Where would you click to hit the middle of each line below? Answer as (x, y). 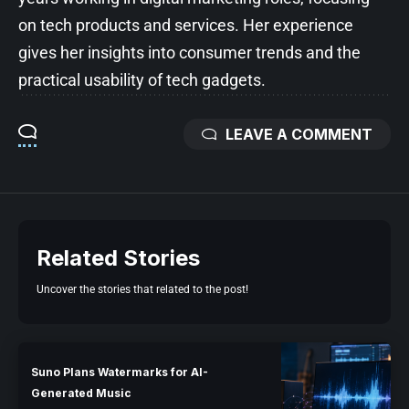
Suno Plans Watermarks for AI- (120, 372)
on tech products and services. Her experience (186, 25)
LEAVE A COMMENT (299, 134)
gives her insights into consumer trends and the (189, 52)
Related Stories (118, 257)
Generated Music (82, 393)
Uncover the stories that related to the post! (142, 289)
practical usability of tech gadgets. (142, 79)
